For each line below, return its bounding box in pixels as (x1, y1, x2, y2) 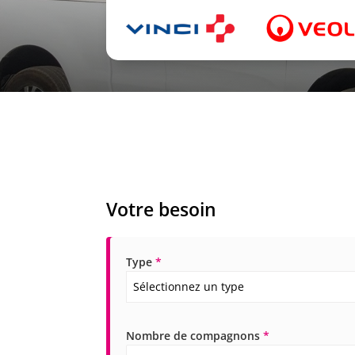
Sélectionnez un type (133, 279, 245, 295)
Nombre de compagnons (126, 328, 264, 344)
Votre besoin (106, 197, 217, 223)
